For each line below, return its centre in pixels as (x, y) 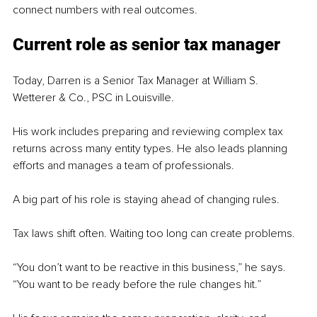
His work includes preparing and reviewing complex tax (149, 131)
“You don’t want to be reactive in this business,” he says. (151, 267)
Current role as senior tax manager (146, 44)
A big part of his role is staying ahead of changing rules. (146, 199)
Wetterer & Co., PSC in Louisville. (93, 97)
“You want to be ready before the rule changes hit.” (137, 284)
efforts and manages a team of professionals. (123, 165)
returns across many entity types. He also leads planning (151, 148)
